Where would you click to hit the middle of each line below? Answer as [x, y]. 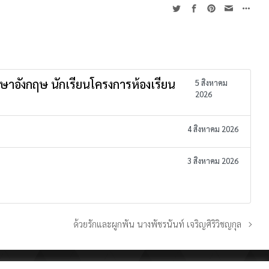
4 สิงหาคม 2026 [213, 128]
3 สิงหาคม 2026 [213, 160]
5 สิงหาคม [211, 82]
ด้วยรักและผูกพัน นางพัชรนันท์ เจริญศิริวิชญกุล [158, 224]
